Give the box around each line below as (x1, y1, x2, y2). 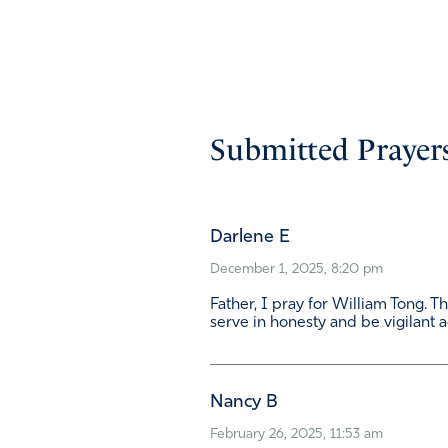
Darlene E (210, 228, 290, 248)
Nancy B (210, 393, 278, 413)
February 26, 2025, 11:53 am (210, 427, 383, 443)
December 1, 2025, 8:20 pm (210, 262, 383, 278)
